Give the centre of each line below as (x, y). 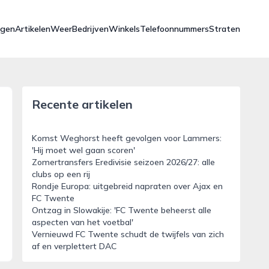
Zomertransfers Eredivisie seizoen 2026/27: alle (123, 162)
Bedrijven (90, 29)
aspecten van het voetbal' (82, 222)
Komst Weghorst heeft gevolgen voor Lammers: (126, 138)
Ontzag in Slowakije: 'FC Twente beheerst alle (121, 210)
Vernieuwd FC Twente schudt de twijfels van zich (128, 234)
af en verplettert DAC (74, 246)
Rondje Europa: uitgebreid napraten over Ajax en (127, 186)
